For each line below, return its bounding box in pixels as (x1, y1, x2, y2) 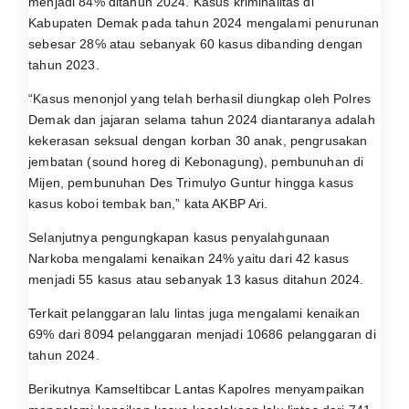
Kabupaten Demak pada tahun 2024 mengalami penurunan (28, 15, 380, 30)
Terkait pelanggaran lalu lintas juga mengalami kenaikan (28, 305, 360, 320)
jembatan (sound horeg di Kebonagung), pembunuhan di (28, 153, 364, 169)
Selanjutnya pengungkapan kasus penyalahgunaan (28, 229, 330, 245)
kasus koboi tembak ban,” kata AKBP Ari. (28, 195, 268, 211)
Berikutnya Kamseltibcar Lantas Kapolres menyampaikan (28, 381, 365, 396)
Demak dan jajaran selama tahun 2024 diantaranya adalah (28, 111, 375, 127)
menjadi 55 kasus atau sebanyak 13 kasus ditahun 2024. (28, 271, 364, 287)
